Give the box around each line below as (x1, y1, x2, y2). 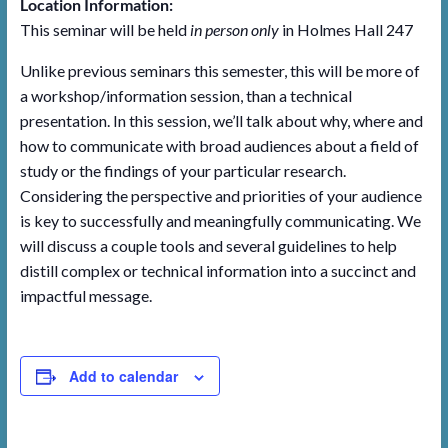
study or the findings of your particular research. (19, 161, 346, 180)
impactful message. (19, 286, 152, 305)
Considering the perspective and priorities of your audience (19, 186, 422, 205)
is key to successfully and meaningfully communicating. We (19, 211, 421, 230)
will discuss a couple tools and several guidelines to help (19, 236, 397, 255)
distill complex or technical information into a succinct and (19, 261, 416, 280)
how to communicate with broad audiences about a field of (19, 136, 419, 155)
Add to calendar (68, 366, 178, 386)
